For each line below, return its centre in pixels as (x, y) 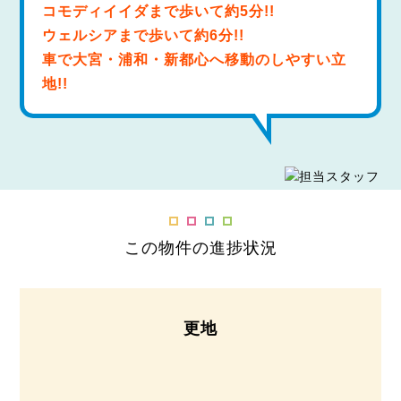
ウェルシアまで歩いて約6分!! (144, 35)
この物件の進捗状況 (200, 248)
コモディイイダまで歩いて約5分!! (159, 11)
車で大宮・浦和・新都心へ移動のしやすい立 (195, 60)
